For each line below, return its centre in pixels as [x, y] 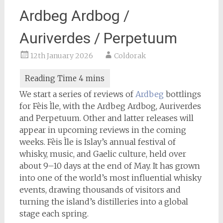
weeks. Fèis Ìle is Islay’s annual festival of [97, 142]
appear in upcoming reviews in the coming [103, 130]
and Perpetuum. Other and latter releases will [106, 118]
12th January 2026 [61, 56]
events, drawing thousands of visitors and [100, 190]
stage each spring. [54, 214]
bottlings [182, 94]
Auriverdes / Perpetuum [98, 38]
